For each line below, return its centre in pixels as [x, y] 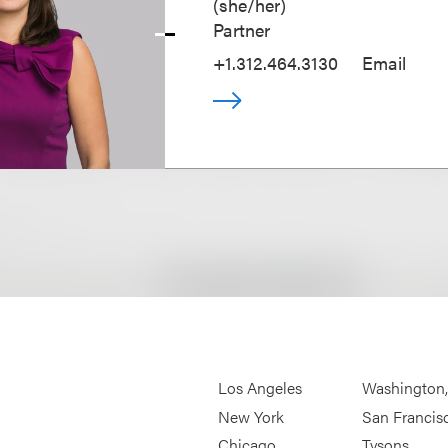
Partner [242, 30]
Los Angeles [260, 388]
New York [251, 417]
